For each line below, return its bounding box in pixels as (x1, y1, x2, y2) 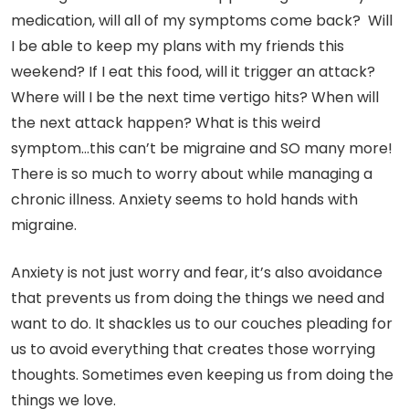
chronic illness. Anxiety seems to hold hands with (11, 189, 358, 211)
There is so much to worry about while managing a (11, 163, 372, 185)
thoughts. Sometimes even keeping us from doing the (11, 364, 393, 386)
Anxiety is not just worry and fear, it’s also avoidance (11, 262, 383, 284)
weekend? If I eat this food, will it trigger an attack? (11, 61, 375, 83)
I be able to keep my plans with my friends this (11, 36, 344, 58)
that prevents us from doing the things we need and (11, 288, 384, 309)
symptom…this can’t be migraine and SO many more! (11, 138, 396, 160)
